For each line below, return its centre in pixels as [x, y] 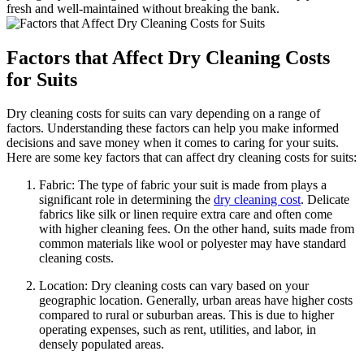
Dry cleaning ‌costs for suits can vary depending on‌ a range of [163, 114]
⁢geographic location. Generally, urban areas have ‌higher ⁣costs [196, 301]
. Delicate [325, 200]
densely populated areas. [102, 344]
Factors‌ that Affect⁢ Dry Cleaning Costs [168, 57]
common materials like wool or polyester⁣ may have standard [193, 244]
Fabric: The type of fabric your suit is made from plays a [183, 185]
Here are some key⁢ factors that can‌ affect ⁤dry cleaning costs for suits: [182, 158]
